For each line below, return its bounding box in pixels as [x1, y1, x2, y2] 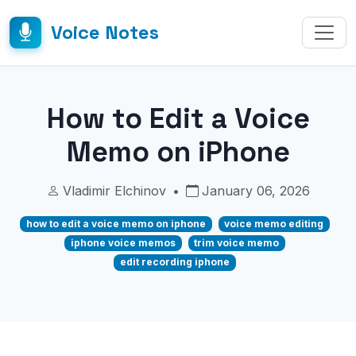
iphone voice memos [70, 237, 176, 250]
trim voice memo [194, 237, 280, 250]
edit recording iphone [120, 256, 230, 269]
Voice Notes [51, 20, 159, 44]
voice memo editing [224, 218, 324, 230]
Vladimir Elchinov [62, 183, 166, 199]
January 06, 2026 [201, 183, 310, 199]
